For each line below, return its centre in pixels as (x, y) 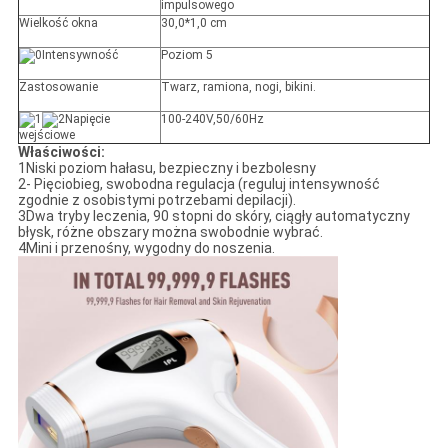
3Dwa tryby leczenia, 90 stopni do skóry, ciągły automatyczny (213, 216)
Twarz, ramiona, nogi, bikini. (238, 87)
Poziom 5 (186, 55)
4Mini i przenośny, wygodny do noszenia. (146, 248)
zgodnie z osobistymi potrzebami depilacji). (156, 200)
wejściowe (46, 135)
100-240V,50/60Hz (212, 119)
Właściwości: (61, 152)
